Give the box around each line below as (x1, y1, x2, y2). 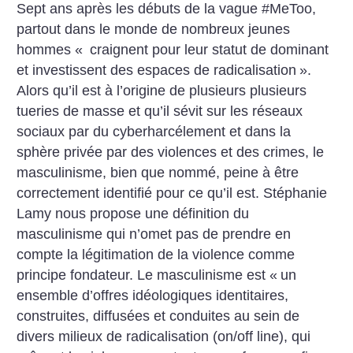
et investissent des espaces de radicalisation (17, 61, 297, 78)
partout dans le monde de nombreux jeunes (17, 20, 291, 37)
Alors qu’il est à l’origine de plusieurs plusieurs (17, 82, 307, 98)
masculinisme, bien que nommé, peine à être (17, 164, 299, 180)
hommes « (17, 41, 84, 58)
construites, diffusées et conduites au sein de (17, 307, 300, 324)
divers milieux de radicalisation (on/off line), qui (17, 328, 311, 344)
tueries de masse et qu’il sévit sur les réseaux (17, 102, 303, 119)
